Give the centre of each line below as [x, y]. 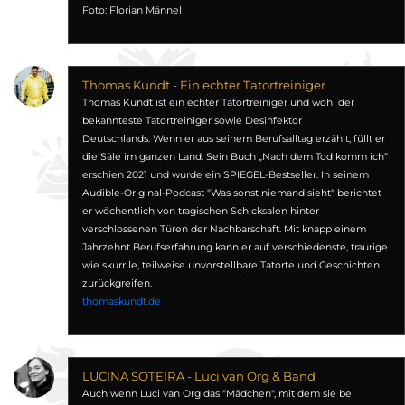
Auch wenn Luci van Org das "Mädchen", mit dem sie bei [218, 394]
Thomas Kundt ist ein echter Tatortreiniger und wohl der [218, 103]
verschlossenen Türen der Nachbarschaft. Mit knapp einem [224, 229]
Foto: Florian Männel [132, 10]
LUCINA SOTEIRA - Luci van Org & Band [198, 376]
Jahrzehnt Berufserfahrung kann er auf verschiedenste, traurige [235, 247]
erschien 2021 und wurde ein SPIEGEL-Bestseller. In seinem [225, 175]
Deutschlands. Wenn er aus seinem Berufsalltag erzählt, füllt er [233, 139]
